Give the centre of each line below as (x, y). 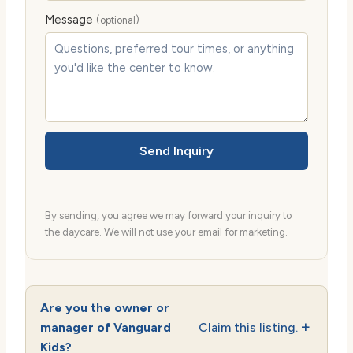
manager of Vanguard (105, 327)
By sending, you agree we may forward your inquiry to (168, 216)
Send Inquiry (176, 151)
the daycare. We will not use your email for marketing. (166, 232)
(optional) (118, 20)
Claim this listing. (249, 327)
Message (71, 20)
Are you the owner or (104, 307)
